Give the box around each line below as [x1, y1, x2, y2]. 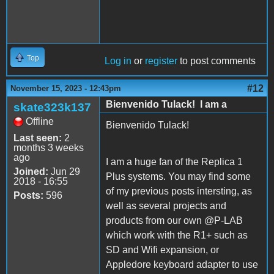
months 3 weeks [13, 143, 84, 154]
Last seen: [13, 133, 62, 144]
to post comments [177, 56, 256, 67]
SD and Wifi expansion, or [106, 245, 219, 256]
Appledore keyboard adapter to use [106, 259, 258, 270]
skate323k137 [13, 101, 91, 114]
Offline [26, 116, 54, 127]
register [145, 56, 177, 67]
